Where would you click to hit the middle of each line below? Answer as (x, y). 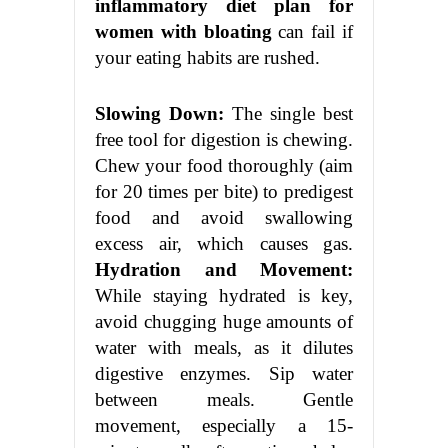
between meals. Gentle (224, 400)
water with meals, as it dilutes (224, 348)
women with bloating (183, 32)
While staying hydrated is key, (224, 296)
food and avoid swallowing (224, 218)
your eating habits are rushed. (207, 58)
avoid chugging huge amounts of (224, 322)
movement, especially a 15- (224, 426)
